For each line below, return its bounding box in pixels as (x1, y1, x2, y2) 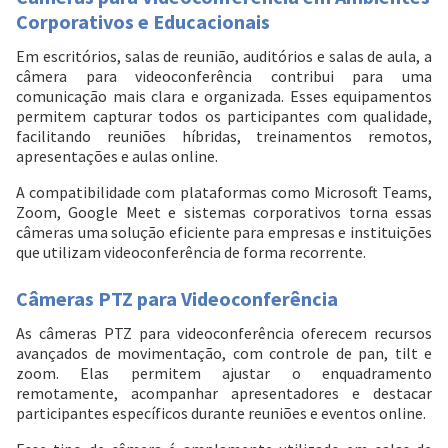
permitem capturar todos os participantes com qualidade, (16, 106, 432, 127)
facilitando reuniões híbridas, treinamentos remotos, (16, 126, 432, 147)
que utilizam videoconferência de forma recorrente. (16, 242, 366, 263)
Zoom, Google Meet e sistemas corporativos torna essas (16, 202, 432, 223)
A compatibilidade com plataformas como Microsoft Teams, (16, 182, 432, 203)
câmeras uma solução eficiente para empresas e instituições (16, 222, 432, 243)
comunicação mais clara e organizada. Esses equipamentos (16, 86, 432, 107)
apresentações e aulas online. (16, 146, 218, 167)
